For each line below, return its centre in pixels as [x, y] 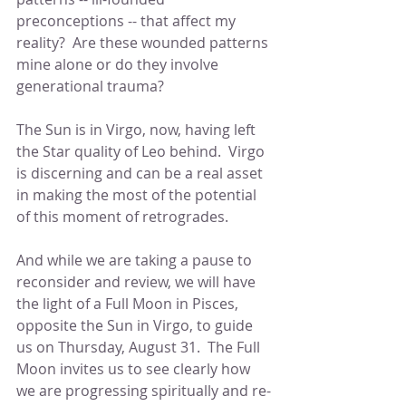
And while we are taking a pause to [136, 260]
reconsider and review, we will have [138, 281]
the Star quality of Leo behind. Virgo [142, 151]
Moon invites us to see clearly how [135, 368]
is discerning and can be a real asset [141, 173]
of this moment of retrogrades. [122, 216]
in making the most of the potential [138, 194]
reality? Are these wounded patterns [144, 42]
